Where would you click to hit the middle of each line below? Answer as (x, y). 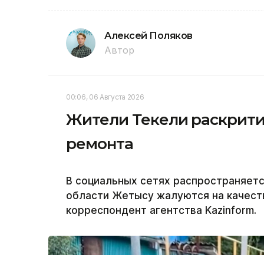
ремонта (100, 143)
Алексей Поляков (148, 35)
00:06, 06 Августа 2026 (105, 97)
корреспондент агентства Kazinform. (161, 210)
